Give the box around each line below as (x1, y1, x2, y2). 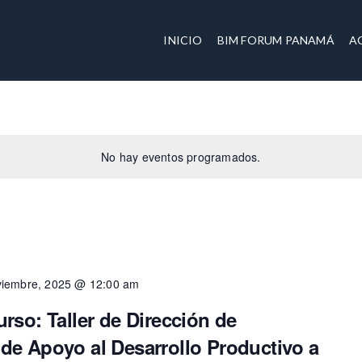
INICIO (163, 33, 203, 47)
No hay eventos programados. (101, 149, 261, 165)
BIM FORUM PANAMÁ (217, 33, 335, 47)
